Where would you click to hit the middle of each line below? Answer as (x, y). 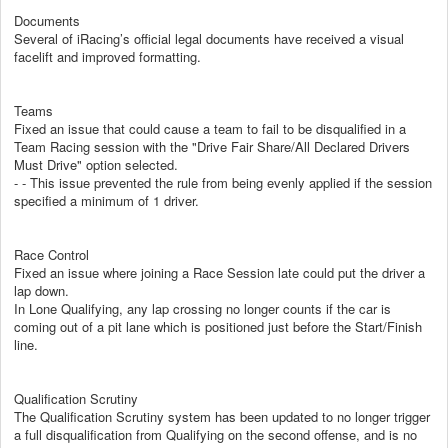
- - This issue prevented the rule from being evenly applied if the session (223, 182)
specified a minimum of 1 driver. (106, 200)
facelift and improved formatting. (107, 56)
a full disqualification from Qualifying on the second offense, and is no (215, 434)
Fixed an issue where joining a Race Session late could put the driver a (219, 272)
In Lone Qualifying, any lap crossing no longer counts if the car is (202, 308)
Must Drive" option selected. (96, 164)
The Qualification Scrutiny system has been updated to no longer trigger (222, 416)
